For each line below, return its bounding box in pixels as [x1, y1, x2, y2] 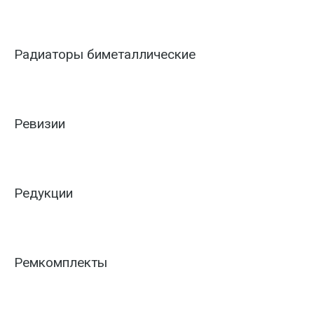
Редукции [14, 185, 73, 201]
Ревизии [14, 116, 65, 132]
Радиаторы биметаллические [14, 46, 196, 62]
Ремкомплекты [14, 254, 107, 271]
